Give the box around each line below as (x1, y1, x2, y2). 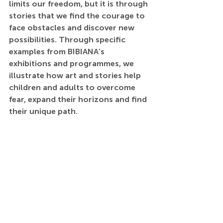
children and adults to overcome (9, 82, 137, 92)
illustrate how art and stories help (9, 70, 143, 80)
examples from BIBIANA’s (9, 46, 107, 56)
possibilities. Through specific (9, 34, 127, 44)
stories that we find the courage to (9, 10, 147, 20)
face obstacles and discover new (9, 22, 136, 32)
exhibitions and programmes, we (9, 58, 136, 68)
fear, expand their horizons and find (9, 94, 149, 104)
